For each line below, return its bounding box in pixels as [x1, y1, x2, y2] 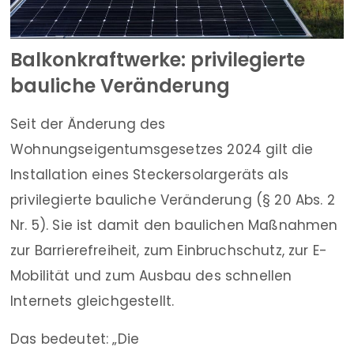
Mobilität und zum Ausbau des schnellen [10, 266, 292, 286]
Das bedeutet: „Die [10, 330, 140, 349]
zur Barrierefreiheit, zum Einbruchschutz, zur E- [10, 241, 328, 261]
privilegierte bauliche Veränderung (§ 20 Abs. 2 [10, 190, 335, 210]
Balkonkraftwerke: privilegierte [10, 47, 305, 73]
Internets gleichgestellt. [10, 292, 175, 311]
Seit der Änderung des [10, 115, 166, 134]
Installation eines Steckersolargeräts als [10, 165, 288, 185]
